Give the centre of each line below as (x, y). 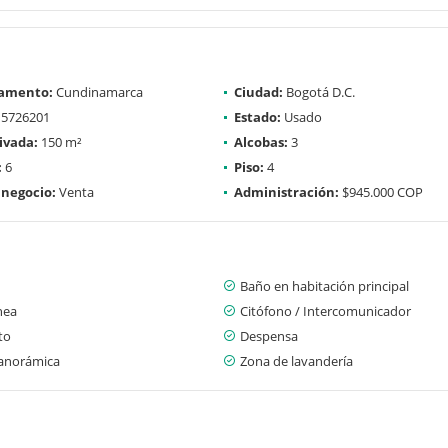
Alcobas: (261, 141)
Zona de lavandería (296, 360)
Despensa (269, 335)
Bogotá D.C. (319, 91)
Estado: (257, 116)
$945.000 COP (381, 191)
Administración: (286, 191)
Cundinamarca (98, 91)
